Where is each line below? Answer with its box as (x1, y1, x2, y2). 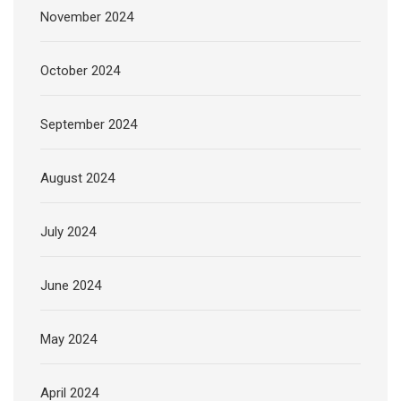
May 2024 (40, 331, 97, 348)
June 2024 (40, 277, 101, 294)
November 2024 (40, 9, 133, 26)
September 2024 (40, 116, 137, 133)
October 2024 (40, 63, 120, 80)
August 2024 (40, 170, 115, 187)
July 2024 (40, 224, 96, 241)
